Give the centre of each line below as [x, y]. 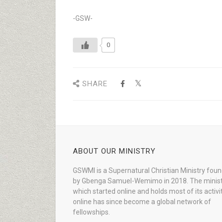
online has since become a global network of [142, 202]
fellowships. [91, 212]
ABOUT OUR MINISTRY [114, 151]
